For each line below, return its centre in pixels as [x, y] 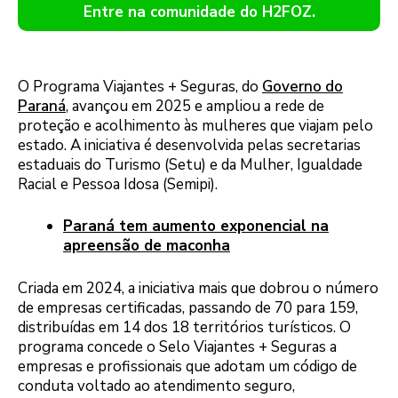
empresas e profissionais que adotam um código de [187, 366]
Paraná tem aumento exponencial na [196, 227]
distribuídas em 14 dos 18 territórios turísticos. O [184, 327]
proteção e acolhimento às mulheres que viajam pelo [195, 125]
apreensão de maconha [147, 246]
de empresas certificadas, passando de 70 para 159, [188, 307]
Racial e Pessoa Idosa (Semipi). [118, 184]
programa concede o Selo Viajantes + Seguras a [177, 346]
